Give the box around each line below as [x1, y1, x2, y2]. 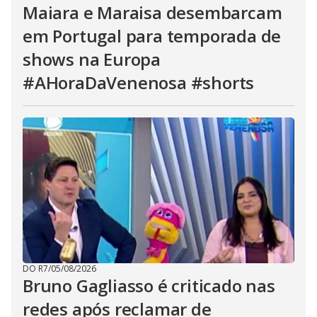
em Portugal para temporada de [23, 24, 282, 47]
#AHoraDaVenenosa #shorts [23, 71, 255, 94]
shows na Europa [23, 47, 161, 71]
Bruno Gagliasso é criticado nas [23, 274, 275, 297]
